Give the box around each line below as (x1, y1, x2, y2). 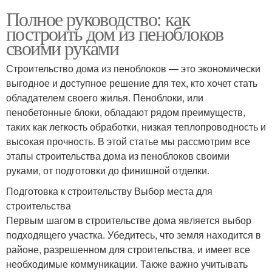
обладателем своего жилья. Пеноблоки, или (6, 90, 203, 104)
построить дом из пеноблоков (6, 19, 223, 46)
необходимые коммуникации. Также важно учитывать (6, 256, 248, 271)
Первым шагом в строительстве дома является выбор (6, 212, 251, 227)
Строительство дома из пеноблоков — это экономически (6, 61, 260, 75)
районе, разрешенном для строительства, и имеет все (6, 242, 250, 256)
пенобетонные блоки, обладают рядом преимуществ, (6, 104, 245, 119)
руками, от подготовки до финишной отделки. (6, 163, 209, 177)
